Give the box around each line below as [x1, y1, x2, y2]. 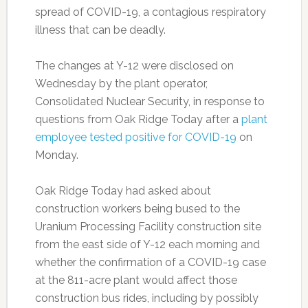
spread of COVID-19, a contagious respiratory [34, 5, 266, 19]
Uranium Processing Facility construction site [34, 219, 261, 233]
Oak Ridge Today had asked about [34, 184, 211, 197]
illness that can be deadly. [34, 23, 166, 36]
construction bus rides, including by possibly [34, 291, 258, 305]
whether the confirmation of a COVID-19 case [34, 255, 266, 269]
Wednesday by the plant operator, [34, 76, 208, 90]
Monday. [34, 148, 78, 162]
